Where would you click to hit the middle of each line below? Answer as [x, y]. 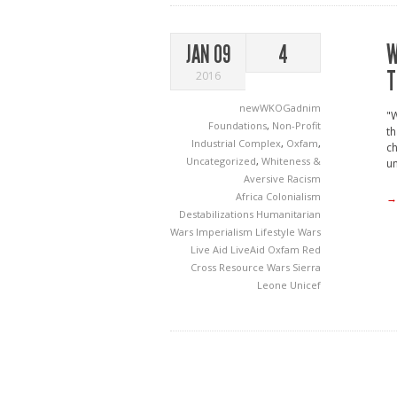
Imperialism [226, 232]
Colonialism [293, 196]
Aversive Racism [282, 179]
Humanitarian [288, 214]
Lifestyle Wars [288, 232]
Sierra [307, 267]
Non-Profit [296, 125]
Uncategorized [221, 161]
